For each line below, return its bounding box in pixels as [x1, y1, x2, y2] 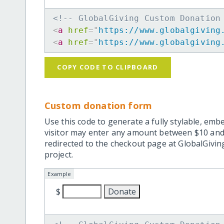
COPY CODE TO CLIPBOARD [57, 62, 158, 72]
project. [44, 149, 73, 160]
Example [47, 170, 71, 178]
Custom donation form [44, 99, 152, 112]
